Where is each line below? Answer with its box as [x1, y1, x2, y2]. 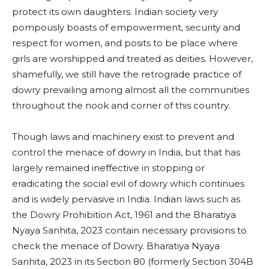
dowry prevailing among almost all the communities [12, 84, 249, 96]
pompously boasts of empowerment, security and [12, 22, 240, 34]
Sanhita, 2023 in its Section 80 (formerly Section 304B [12, 256, 253, 268]
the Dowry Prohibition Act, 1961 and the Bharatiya [12, 209, 236, 221]
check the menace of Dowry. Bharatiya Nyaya [12, 240, 220, 252]
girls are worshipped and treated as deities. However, [12, 53, 253, 65]
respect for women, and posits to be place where [12, 37, 238, 49]
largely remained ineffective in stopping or [12, 162, 205, 174]
